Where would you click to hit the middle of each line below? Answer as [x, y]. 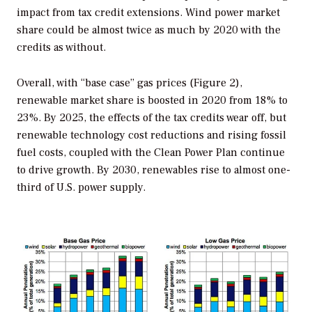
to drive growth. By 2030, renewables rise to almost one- [154, 170]
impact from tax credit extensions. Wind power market [148, 13]
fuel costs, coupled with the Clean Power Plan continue [151, 153]
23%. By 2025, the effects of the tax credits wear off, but [151, 118]
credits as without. [61, 48]
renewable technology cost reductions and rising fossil [151, 135]
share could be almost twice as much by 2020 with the [149, 30]
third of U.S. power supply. [81, 188]
